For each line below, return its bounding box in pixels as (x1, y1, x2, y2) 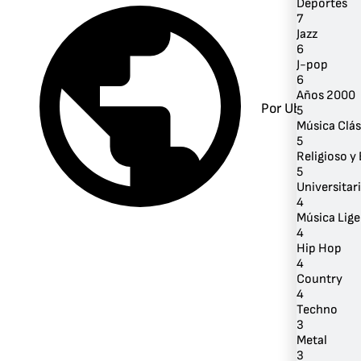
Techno (297, 301, 338, 317)
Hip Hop (297, 240, 342, 256)
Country (297, 271, 342, 287)
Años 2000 (297, 87, 355, 103)
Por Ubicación (261, 99, 344, 117)
